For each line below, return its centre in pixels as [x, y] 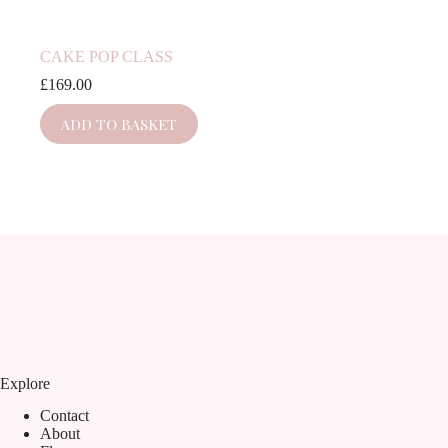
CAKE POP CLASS [106, 56]
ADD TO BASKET [119, 123]
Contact [64, 416]
